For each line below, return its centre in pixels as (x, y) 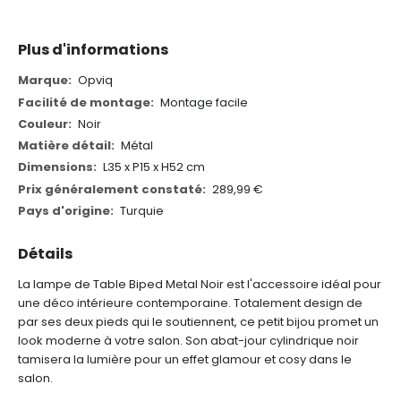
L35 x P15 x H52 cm (154, 167)
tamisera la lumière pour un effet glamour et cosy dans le (185, 360)
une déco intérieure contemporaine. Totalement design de (190, 303)
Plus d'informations (93, 50)
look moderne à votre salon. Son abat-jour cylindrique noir (188, 341)
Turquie (141, 210)
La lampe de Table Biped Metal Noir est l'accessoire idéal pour (200, 285)
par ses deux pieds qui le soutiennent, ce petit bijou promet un (198, 322)
